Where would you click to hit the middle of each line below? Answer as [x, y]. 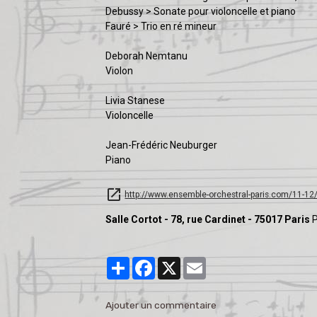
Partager [150, 263]
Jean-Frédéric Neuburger [162, 145]
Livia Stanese [136, 101]
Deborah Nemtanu [147, 56]
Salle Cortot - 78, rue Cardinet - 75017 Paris [208, 220]
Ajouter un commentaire [161, 305]
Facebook [177, 263]
